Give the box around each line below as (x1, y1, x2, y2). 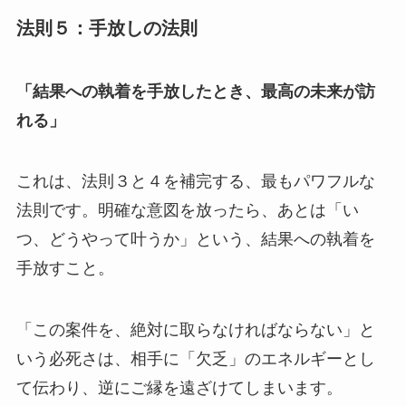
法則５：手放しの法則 (15, 18, 198, 39)
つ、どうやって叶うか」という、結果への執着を (15, 230, 375, 249)
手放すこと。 (15, 259, 114, 278)
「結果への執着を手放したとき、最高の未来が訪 (15, 82, 375, 101)
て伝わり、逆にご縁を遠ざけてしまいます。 (15, 379, 343, 398)
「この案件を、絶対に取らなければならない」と (15, 321, 375, 340)
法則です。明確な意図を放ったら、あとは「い (15, 201, 359, 220)
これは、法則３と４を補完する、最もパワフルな (15, 172, 375, 191)
